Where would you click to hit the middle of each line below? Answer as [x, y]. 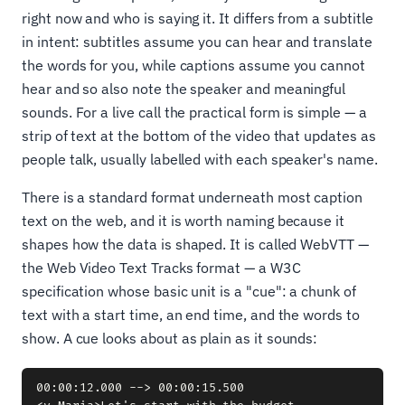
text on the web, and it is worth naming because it [184, 221]
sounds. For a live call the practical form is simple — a [194, 112]
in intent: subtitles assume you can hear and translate [197, 42]
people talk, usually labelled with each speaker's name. [200, 159]
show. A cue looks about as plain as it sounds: [170, 338]
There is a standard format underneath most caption [193, 197]
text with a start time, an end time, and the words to [191, 315]
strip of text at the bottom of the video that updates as [199, 136]
